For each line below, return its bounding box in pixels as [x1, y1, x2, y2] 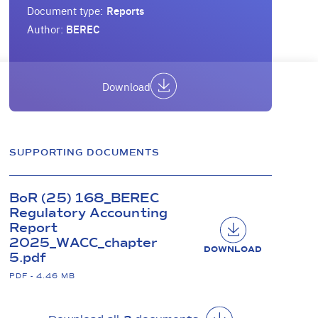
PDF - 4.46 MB [9, 271, 75, 280]
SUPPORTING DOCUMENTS [9, 147, 160, 158]
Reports [106, 4, 144, 17]
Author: [27, 23, 67, 35]
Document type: [27, 4, 104, 17]
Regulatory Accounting [9, 205, 168, 220]
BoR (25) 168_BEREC [9, 190, 159, 205]
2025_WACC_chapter [9, 235, 158, 250]
